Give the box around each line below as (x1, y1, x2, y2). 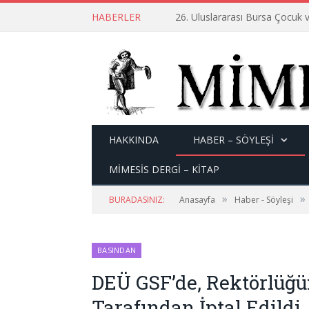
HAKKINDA (109, 133, 159, 146)
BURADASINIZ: (109, 194, 165, 206)
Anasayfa (179, 194, 215, 206)
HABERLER (92, 10, 141, 23)
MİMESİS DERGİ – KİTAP (109, 163, 219, 176)
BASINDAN (97, 245, 137, 255)
